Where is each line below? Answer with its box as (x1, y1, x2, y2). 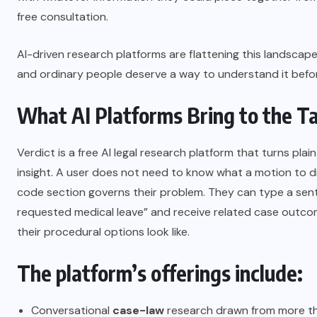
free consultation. (17, 9, 108, 24)
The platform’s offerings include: (17, 260, 303, 287)
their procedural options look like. (17, 224, 190, 239)
